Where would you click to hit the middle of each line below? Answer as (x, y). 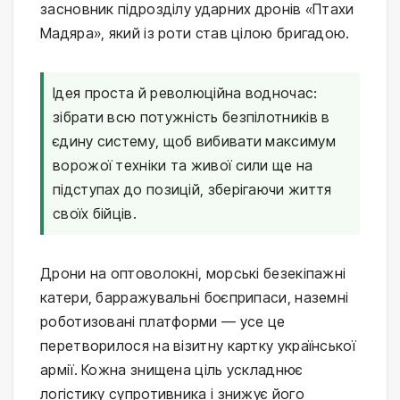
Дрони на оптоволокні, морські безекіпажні (193, 273)
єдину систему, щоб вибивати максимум (194, 141)
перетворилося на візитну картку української (198, 345)
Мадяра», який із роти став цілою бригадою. (195, 33)
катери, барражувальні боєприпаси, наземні (195, 297)
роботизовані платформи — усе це (163, 321)
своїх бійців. (95, 213)
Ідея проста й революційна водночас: (185, 92)
